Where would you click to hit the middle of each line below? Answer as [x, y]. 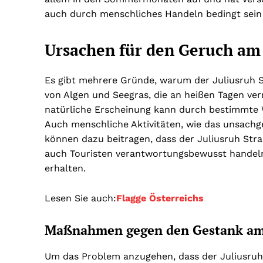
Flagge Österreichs [160, 198]
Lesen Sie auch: [80, 198]
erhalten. [65, 168]
